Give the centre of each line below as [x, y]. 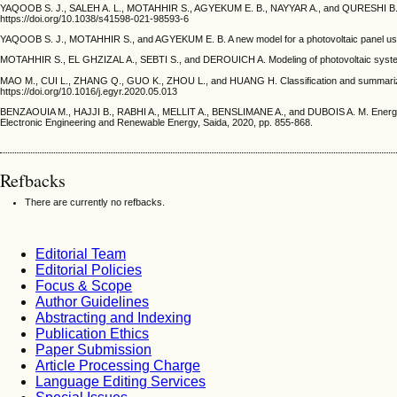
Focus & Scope [84, 286]
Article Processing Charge [118, 366]
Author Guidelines [92, 302]
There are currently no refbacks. [95, 202]
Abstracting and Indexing [113, 318]
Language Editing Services [121, 382]
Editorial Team [81, 254]
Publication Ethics [92, 334]
